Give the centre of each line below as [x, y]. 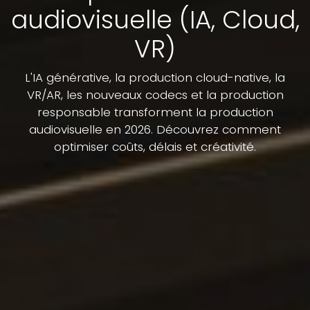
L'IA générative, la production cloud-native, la [155, 77]
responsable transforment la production [155, 112]
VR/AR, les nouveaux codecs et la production [155, 94]
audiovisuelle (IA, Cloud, [155, 19]
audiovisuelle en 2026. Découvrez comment [155, 129]
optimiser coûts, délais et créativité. [155, 146]
